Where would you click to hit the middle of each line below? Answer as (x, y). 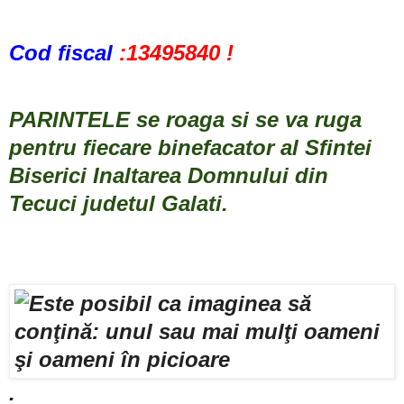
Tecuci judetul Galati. (119, 203)
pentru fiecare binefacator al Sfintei (190, 147)
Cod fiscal (61, 52)
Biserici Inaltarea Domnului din (169, 175)
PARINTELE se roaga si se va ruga (185, 119)
